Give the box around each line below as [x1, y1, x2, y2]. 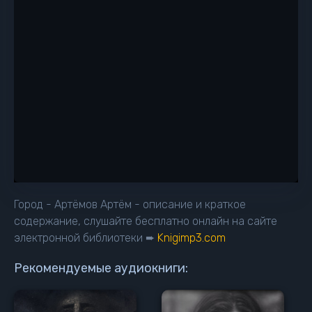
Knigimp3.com [157, 231, 226, 244]
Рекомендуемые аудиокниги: [14, 260, 188, 276]
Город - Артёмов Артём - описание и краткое [14, 198, 246, 211]
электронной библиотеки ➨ [14, 231, 157, 244]
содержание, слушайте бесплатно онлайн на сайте [14, 214, 277, 228]
